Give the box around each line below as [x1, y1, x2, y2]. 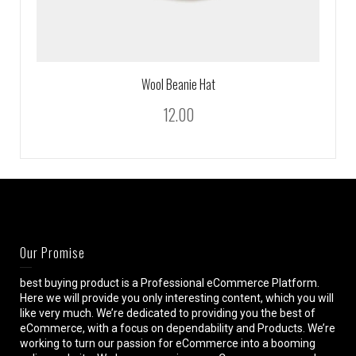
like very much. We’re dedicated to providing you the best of [20, 306, 315, 319]
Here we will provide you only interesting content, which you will [20, 291, 334, 304]
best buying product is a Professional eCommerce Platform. [20, 276, 319, 289]
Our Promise [20, 242, 85, 262]
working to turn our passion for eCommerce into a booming [20, 336, 315, 350]
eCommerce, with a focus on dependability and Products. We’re [20, 321, 335, 335]
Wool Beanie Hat [141, 74, 215, 94]
